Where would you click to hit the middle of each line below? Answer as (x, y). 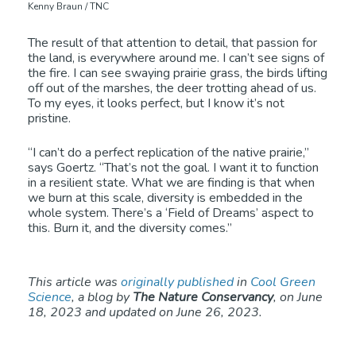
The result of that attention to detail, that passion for (172, 43)
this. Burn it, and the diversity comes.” (130, 228)
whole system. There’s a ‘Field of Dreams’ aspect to (171, 213)
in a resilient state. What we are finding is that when (171, 183)
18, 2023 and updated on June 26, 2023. (145, 313)
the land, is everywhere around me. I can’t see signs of (176, 58)
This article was (74, 282)
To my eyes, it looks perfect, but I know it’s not (156, 104)
